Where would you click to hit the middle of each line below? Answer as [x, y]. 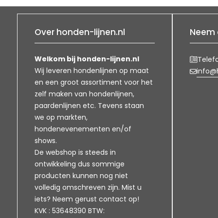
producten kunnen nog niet [81, 176]
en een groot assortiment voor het [94, 82]
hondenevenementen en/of [83, 129]
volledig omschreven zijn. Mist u [88, 188]
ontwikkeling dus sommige [80, 164]
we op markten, [61, 118]
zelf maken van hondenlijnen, [84, 94]
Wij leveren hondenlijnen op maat [92, 71]
